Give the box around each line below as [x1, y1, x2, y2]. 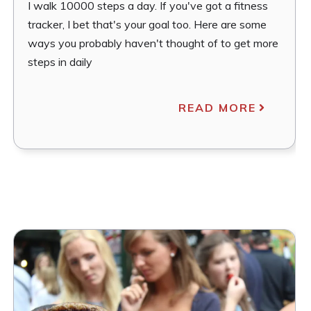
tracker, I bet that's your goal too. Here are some [28, 17, 267, 31]
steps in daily [28, 54, 93, 69]
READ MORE [178, 100, 256, 115]
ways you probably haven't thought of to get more [28, 35, 279, 50]
